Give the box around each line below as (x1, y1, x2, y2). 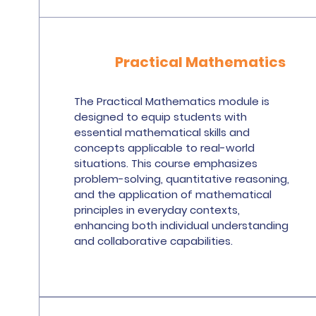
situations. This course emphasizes (73, 156, 257, 171)
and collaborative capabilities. (73, 233, 233, 248)
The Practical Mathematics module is (73, 94, 269, 109)
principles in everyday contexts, (73, 202, 240, 217)
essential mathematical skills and (73, 125, 250, 140)
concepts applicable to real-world (73, 140, 255, 155)
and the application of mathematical (73, 187, 272, 202)
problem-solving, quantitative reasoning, (73, 171, 289, 186)
